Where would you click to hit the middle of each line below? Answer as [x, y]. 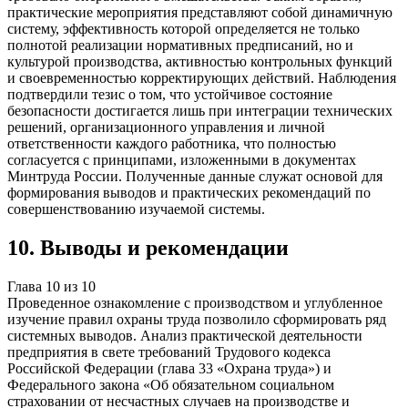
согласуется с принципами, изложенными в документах [182, 160]
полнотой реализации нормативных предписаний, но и [180, 46]
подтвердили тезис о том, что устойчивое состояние [170, 95]
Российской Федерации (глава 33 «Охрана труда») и [169, 368]
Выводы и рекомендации [164, 248]
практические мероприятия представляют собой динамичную [200, 13]
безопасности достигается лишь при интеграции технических [200, 111]
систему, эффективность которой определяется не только [184, 29]
